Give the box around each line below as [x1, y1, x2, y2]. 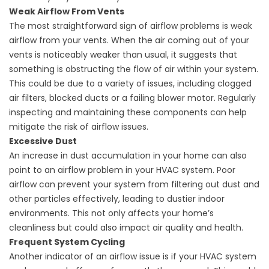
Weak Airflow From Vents [9, 5, 124, 18]
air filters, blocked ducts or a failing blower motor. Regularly [9, 92, 256, 104]
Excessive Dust [9, 135, 77, 148]
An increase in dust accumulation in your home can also [9, 150, 247, 162]
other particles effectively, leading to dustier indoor [9, 193, 225, 205]
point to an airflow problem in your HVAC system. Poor [9, 164, 235, 177]
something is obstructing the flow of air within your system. [9, 63, 258, 76]
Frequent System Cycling [9, 236, 125, 249]
